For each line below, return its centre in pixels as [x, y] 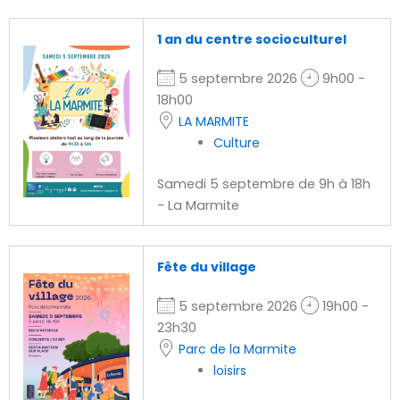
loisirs [230, 371]
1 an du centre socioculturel [251, 40]
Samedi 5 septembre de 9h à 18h [263, 184]
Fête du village [206, 267]
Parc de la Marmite [237, 350]
